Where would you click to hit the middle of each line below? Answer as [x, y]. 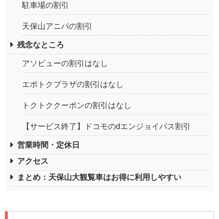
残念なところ [41, 44]
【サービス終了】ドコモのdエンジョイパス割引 [106, 126]
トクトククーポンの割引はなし [77, 105]
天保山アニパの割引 [57, 26]
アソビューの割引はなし [65, 63]
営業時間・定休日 [48, 145]
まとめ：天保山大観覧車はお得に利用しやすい [99, 177]
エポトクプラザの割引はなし [73, 84]
